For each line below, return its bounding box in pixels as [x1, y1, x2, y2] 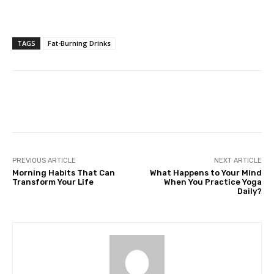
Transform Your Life [12, 177, 94, 187]
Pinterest [198, 96, 231, 106]
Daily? [237, 186, 262, 196]
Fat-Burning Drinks [48, 38, 111, 48]
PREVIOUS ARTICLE [12, 156, 76, 165]
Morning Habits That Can [12, 168, 115, 177]
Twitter [125, 96, 152, 106]
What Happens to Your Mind [149, 168, 262, 177]
